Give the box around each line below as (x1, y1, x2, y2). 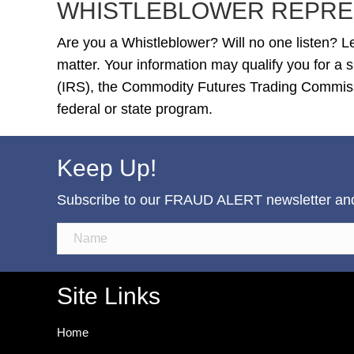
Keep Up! (57, 154, 156, 181)
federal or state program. (57, 100, 213, 117)
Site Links (57, 282, 160, 309)
